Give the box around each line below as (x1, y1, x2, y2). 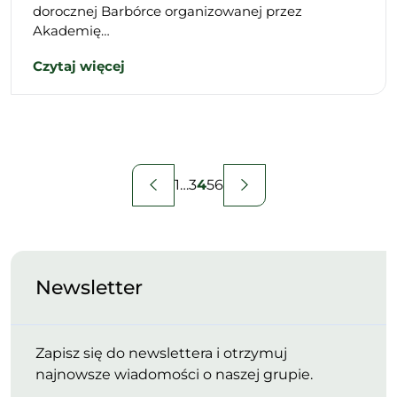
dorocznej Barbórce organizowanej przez (33, 2, 302, 19)
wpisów (10, 197, 96, 223)
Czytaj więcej (33, 57, 125, 74)
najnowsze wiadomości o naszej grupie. (35, 365, 313, 383)
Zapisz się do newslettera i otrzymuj (35, 344, 287, 362)
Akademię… (33, 21, 110, 39)
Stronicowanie (10, 165, 170, 191)
